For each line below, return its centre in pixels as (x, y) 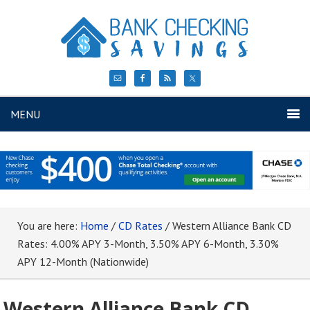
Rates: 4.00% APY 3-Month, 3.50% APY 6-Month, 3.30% (148, 243)
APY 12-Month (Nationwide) (83, 261)
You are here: (49, 225)
